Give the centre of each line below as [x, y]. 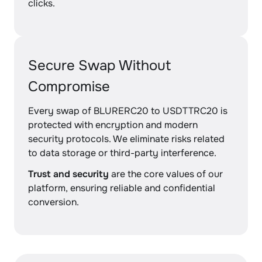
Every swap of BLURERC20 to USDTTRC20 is [128, 111]
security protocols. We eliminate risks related [126, 139]
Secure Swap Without [100, 65]
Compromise [69, 87]
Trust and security [68, 174]
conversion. [54, 202]
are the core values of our [166, 174]
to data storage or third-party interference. [122, 153]
